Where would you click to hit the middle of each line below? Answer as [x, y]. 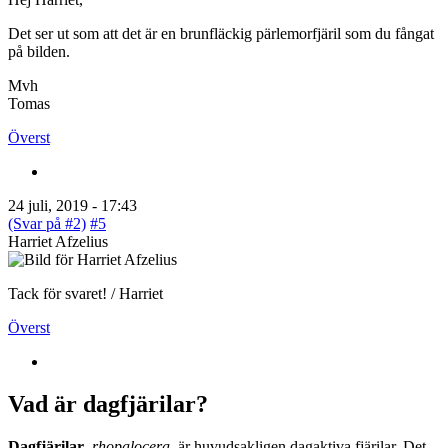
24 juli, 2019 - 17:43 [72, 205]
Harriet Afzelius [58, 241]
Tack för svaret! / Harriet [85, 293]
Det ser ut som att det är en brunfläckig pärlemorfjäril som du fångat [221, 33]
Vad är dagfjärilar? [108, 403]
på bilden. [39, 51]
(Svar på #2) [47, 223]
